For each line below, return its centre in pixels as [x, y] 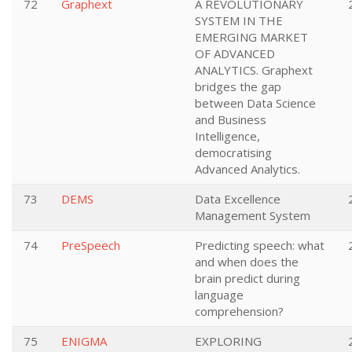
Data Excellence [238, 199]
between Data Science [255, 103]
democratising [233, 152]
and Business [231, 119]
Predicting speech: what [260, 245]
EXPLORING [228, 341]
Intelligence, [227, 136]
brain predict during [247, 278]
